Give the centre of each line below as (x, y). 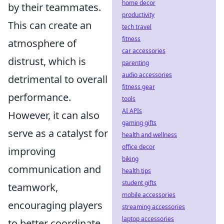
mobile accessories (149, 195)
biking (130, 159)
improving (32, 151)
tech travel (137, 27)
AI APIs (132, 111)
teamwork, (33, 187)
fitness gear (138, 87)
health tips (136, 171)
